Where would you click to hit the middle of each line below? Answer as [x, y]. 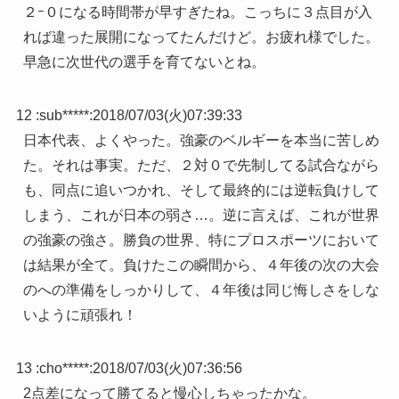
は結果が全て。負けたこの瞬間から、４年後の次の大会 [201, 265]
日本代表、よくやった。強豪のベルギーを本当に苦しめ [201, 141]
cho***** [64, 369]
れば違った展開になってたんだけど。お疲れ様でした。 [201, 37]
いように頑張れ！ [80, 315]
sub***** [64, 116]
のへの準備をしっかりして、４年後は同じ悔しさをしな [201, 290]
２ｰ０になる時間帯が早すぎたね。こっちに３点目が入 [197, 12]
